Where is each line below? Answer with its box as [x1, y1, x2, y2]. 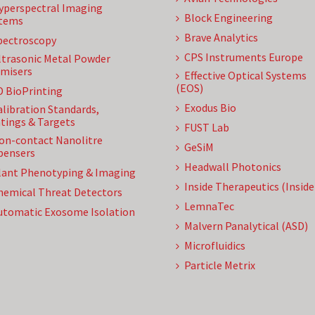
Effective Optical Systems [184, 68, 307, 82]
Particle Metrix [184, 258, 255, 272]
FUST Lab [184, 120, 229, 134]
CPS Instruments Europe [184, 50, 303, 64]
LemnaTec [184, 199, 234, 213]
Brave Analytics [184, 30, 258, 44]
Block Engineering [184, 11, 273, 25]
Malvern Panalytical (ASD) [184, 219, 308, 233]
